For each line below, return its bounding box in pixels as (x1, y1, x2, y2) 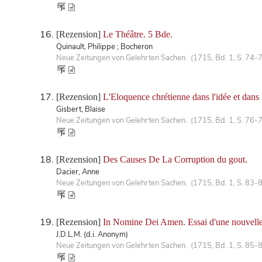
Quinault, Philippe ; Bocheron (56, 41, 153, 52)
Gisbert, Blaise (56, 104, 105, 115)
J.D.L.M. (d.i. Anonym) (56, 229, 128, 240)
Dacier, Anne (56, 166, 99, 177)
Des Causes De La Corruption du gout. (103, 154, 247, 164)
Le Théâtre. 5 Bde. (103, 29, 173, 39)
